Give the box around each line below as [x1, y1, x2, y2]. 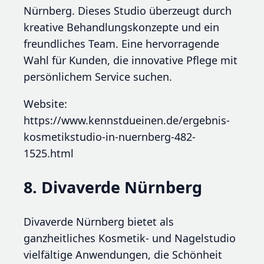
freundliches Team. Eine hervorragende [24, 36, 219, 51]
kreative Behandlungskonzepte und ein [24, 19, 219, 34]
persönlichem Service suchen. [24, 69, 172, 84]
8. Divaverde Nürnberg [24, 176, 202, 199]
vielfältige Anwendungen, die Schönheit [24, 247, 222, 262]
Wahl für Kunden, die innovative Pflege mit [24, 52, 237, 67]
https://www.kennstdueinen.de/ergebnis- [24, 113, 230, 127]
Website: [24, 96, 67, 111]
